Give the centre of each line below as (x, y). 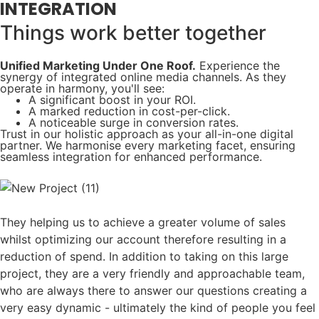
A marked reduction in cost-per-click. (129, 111)
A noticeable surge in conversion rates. (134, 122)
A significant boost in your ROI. (112, 100)
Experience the (238, 66)
